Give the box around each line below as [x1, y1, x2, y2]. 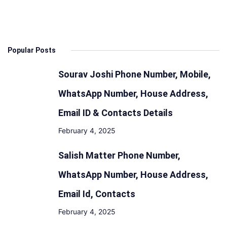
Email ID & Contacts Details [58, 107, 173, 118]
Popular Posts [8, 46, 56, 54]
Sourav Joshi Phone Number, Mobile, [58, 69, 211, 80]
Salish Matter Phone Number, [58, 150, 180, 161]
